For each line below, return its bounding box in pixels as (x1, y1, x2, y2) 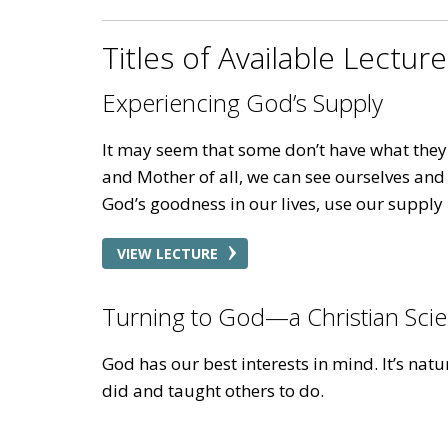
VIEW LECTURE (117, 243, 218, 263)
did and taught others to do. (102, 378, 324, 402)
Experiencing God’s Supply (102, 85, 383, 119)
